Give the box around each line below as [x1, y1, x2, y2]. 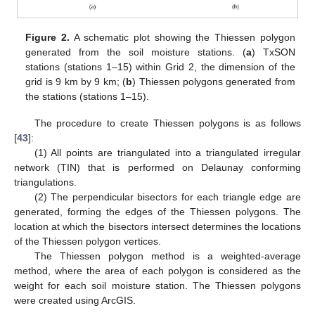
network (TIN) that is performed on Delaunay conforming [14, 161, 301, 173]
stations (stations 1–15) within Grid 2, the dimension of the [25, 60, 295, 72]
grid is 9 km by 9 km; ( [25, 75, 127, 87]
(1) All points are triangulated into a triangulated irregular [34, 146, 301, 158]
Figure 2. [25, 31, 70, 43]
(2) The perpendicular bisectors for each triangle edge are [34, 191, 301, 202]
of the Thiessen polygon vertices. [14, 235, 161, 247]
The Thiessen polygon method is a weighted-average [34, 250, 301, 262]
